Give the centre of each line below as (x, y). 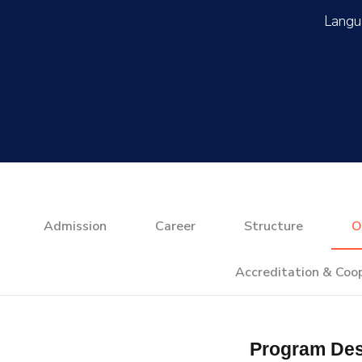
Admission (75, 226)
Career (175, 226)
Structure (273, 226)
